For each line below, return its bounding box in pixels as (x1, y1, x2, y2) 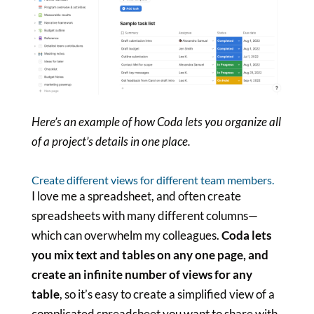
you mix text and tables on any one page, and (31, 247, 268, 263)
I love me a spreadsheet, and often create (31, 189, 241, 204)
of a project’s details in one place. (31, 134, 191, 149)
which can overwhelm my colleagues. (31, 228, 221, 243)
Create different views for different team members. (31, 173, 274, 187)
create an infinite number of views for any (31, 267, 252, 282)
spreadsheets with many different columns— (31, 208, 258, 224)
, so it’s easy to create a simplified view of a (59, 287, 275, 302)
